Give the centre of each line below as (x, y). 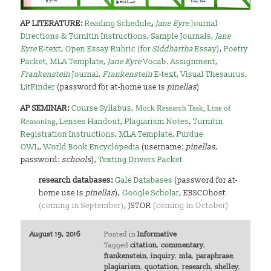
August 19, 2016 (55, 235)
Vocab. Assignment (179, 61)
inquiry (162, 256)
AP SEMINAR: (46, 108)
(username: (163, 147)
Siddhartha (173, 49)
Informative (157, 235)
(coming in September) (82, 205)
